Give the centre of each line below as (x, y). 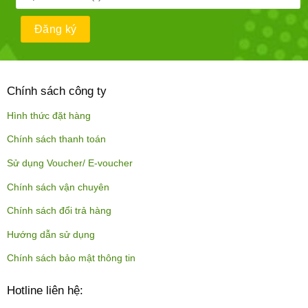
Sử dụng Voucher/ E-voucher (69, 163)
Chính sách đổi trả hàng (59, 211)
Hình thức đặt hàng (48, 115)
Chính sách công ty (56, 91)
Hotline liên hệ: (45, 291)
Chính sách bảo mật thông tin (71, 258)
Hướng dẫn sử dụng (51, 234)
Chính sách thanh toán (56, 140)
